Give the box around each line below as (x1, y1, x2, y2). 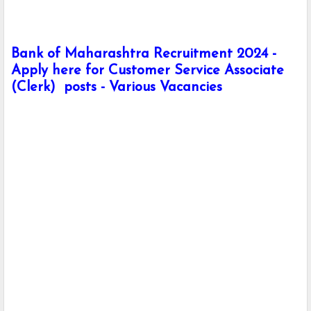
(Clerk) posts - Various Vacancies (11, 81, 222, 95)
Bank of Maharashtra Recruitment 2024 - (11, 47, 276, 62)
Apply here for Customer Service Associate (11, 64, 284, 78)
